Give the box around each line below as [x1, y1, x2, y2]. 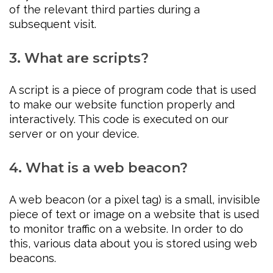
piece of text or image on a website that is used [9, 208, 259, 221]
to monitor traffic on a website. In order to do [9, 222, 243, 236]
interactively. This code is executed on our [9, 113, 229, 126]
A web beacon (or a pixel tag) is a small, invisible [9, 193, 260, 207]
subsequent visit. [9, 18, 96, 31]
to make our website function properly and [9, 98, 235, 112]
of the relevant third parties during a [9, 3, 200, 16]
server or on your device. [9, 127, 139, 141]
